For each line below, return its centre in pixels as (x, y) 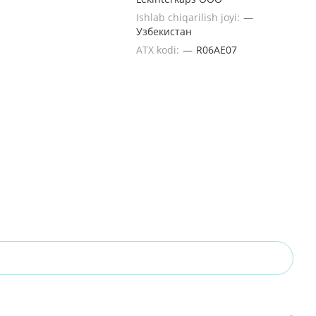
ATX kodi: (159, 50)
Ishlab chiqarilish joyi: (189, 17)
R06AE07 (217, 50)
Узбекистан (164, 31)
